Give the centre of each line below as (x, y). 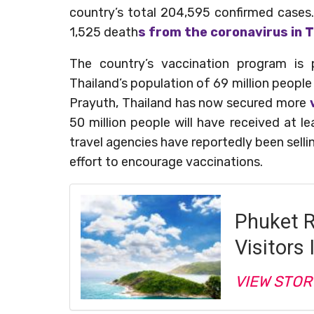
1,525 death (104, 32)
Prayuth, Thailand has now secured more (190, 103)
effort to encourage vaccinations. (166, 162)
